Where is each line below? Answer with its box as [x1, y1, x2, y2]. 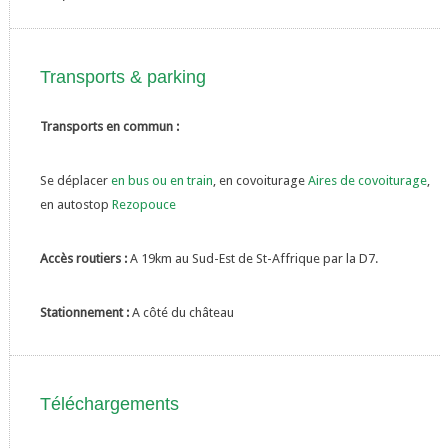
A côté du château [131, 304, 234, 320]
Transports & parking [39, 66, 206, 87]
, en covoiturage [212, 172, 308, 188]
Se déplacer [39, 172, 111, 188]
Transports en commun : [39, 118, 179, 134]
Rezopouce [111, 196, 176, 212]
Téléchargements [39, 393, 179, 414]
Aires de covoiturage [307, 172, 427, 188]
